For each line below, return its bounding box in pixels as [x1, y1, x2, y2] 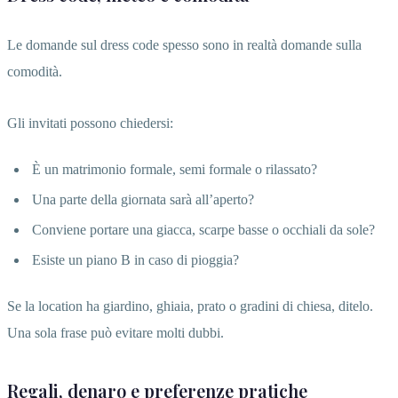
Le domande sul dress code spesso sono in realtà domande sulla [7, 36, 362, 52]
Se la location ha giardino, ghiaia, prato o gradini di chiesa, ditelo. [7, 298, 373, 314]
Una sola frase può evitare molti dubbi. [7, 324, 224, 340]
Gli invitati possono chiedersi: [7, 115, 173, 131]
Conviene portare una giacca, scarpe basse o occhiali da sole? [32, 221, 375, 237]
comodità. [7, 63, 62, 79]
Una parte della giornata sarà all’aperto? [32, 191, 254, 207]
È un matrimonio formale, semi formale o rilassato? [32, 161, 317, 177]
